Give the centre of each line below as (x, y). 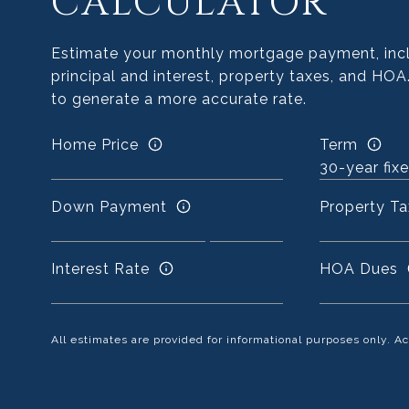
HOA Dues (358, 268)
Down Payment (110, 206)
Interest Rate (101, 268)
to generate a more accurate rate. (179, 99)
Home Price (95, 144)
